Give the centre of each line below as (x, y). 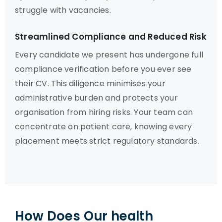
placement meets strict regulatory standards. (107, 141)
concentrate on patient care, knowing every (104, 127)
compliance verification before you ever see (103, 69)
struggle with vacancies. (63, 10)
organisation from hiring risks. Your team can (104, 112)
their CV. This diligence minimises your (90, 83)
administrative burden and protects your (96, 98)
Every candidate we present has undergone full (109, 55)
